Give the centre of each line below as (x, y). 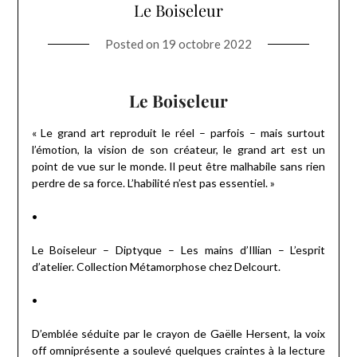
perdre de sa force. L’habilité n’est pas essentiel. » (153, 182)
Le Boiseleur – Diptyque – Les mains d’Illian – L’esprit (178, 249)
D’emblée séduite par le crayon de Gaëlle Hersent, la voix (178, 333)
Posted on (133, 43)
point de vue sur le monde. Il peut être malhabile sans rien (178, 166)
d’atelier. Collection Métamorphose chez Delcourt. (156, 266)
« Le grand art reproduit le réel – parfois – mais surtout (178, 132)
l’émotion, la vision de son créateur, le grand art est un (178, 149)
